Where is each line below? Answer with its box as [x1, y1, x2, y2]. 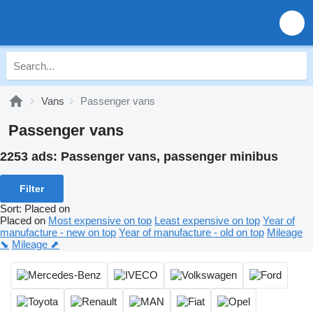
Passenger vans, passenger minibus [61, 150, 278, 163]
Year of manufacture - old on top [119, 226, 264, 238]
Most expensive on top [48, 214, 152, 226]
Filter [20, 182, 44, 194]
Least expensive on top [154, 214, 260, 226]
